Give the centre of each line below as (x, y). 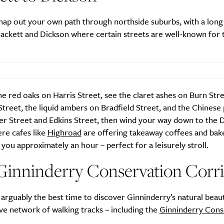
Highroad (64, 132)
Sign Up (112, 108)
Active (69, 15)
